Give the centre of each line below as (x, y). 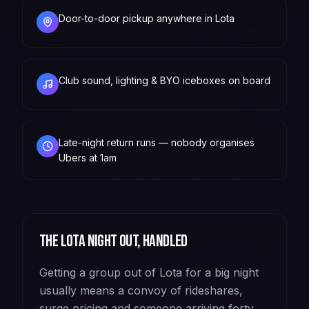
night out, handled (136, 241)
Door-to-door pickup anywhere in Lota (147, 18)
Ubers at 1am (88, 157)
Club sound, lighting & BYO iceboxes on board (165, 80)
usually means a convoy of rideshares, (141, 290)
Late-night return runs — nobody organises (157, 142)
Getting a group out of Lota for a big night (149, 272)
